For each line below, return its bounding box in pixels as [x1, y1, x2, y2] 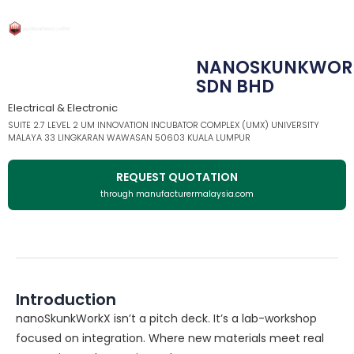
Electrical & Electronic [8, 100, 118, 115]
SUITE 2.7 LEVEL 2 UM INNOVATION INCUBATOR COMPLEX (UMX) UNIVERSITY [8, 118, 319, 131]
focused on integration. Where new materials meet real [16, 330, 324, 346]
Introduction [16, 288, 116, 311]
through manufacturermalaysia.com [100, 187, 254, 200]
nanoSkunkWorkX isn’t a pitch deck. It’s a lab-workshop [16, 310, 317, 326]
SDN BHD [195, 73, 274, 99]
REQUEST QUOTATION [116, 168, 238, 185]
